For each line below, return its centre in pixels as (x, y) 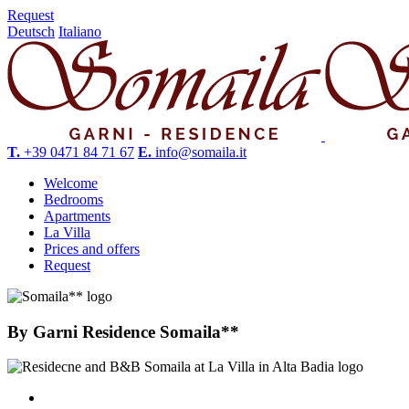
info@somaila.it (201, 152)
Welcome (71, 183)
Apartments (77, 216)
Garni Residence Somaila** (136, 331)
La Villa (67, 232)
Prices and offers (92, 249)
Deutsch (31, 31)
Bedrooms (73, 199)
